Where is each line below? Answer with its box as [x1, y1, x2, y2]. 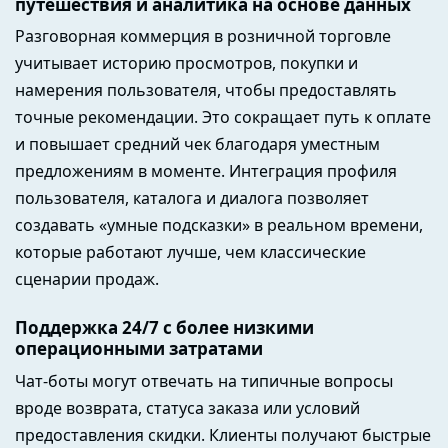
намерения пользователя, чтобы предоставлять [15, 79, 397, 102]
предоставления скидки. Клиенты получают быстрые [15, 423, 431, 446]
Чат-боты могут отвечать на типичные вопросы [15, 369, 393, 392]
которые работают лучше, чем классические [15, 241, 366, 264]
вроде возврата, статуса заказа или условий [15, 396, 360, 419]
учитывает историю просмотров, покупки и [15, 52, 358, 75]
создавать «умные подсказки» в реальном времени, [15, 214, 423, 237]
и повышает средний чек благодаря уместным [15, 133, 380, 156]
